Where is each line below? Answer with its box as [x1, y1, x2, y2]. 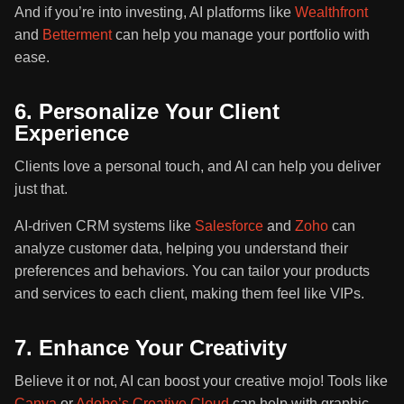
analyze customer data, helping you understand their [14, 241, 348, 257]
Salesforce [195, 218, 263, 234]
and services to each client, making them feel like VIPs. [14, 286, 364, 302]
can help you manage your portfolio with [112, 27, 370, 43]
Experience [14, 121, 129, 146]
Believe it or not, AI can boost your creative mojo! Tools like [14, 373, 388, 390]
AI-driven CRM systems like [14, 218, 195, 234]
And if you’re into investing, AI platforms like [14, 5, 295, 21]
